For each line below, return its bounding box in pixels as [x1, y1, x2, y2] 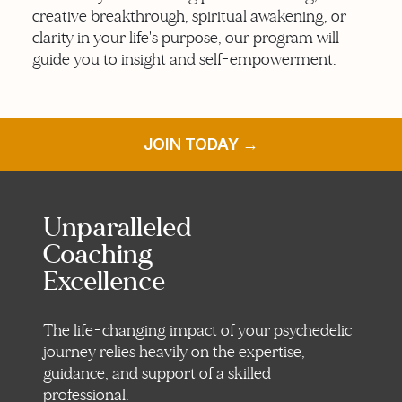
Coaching [43, 236, 153, 272]
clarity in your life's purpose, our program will [32, 27, 339, 48]
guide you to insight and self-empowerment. [32, 48, 336, 70]
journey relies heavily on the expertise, [43, 341, 305, 363]
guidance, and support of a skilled [43, 363, 271, 384]
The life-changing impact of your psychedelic [43, 319, 352, 341]
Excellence [43, 263, 165, 299]
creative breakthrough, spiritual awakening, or [32, 5, 346, 27]
